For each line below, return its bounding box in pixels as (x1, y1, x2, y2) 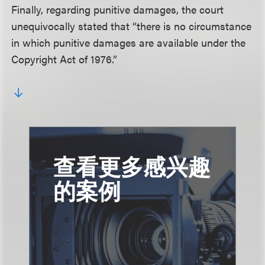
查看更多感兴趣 (53, 150, 211, 182)
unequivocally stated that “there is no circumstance (11, 18, 252, 33)
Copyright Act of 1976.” (11, 51, 118, 66)
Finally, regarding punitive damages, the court (11, 2, 224, 17)
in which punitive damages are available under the (11, 35, 246, 50)
